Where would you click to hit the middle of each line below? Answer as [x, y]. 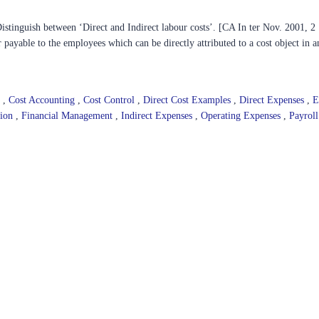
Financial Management [68, 115]
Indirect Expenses [158, 115]
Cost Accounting [43, 100]
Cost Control [110, 100]
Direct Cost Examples [188, 100]
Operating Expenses [242, 115]
